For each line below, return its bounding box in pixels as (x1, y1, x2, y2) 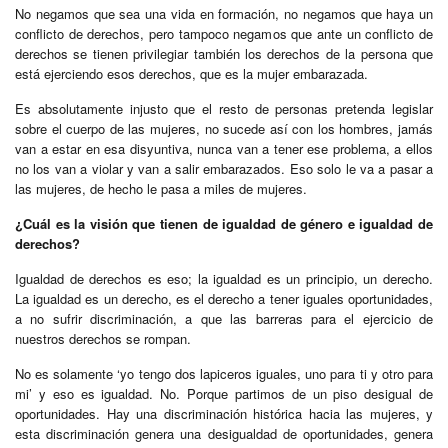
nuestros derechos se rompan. (15, 329, 191, 349)
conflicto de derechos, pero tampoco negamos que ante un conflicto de (15, 24, 433, 44)
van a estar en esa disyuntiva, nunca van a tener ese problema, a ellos (15, 139, 433, 159)
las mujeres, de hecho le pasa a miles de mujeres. (15, 179, 307, 199)
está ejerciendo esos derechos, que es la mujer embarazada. (15, 64, 368, 84)
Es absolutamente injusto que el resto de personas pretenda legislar (15, 99, 433, 119)
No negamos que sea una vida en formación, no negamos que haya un (15, 4, 433, 24)
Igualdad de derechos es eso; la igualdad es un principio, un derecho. (15, 269, 433, 289)
